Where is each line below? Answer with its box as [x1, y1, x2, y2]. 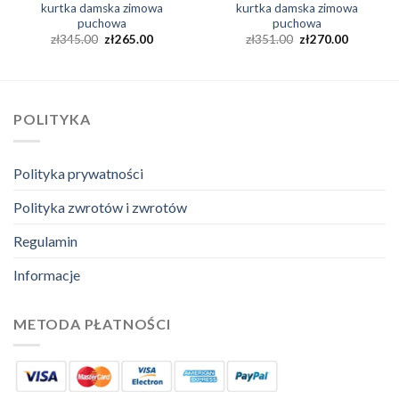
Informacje [13, 265, 80, 283]
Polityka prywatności [13, 164, 143, 182]
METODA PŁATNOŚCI [13, 314, 171, 332]
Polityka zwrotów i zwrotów [13, 198, 187, 216]
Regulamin [13, 232, 77, 249]
